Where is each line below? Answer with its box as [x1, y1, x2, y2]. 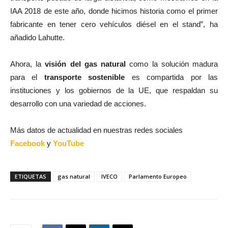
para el [10, 72, 44, 81]
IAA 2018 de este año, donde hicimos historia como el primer [10, 6, 218, 15]
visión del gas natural [45, 59, 126, 68]
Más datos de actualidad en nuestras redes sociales [10, 125, 183, 134]
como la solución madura [126, 59, 218, 68]
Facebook [10, 138, 45, 148]
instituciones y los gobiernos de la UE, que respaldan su [10, 85, 218, 95]
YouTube [53, 138, 84, 148]
